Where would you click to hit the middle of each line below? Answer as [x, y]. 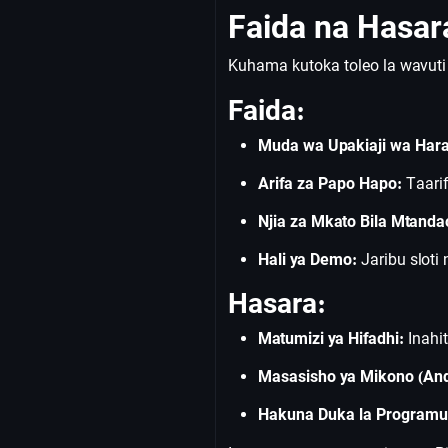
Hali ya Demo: [307, 259]
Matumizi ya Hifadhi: [331, 338]
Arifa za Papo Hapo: [330, 183]
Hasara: [277, 303]
